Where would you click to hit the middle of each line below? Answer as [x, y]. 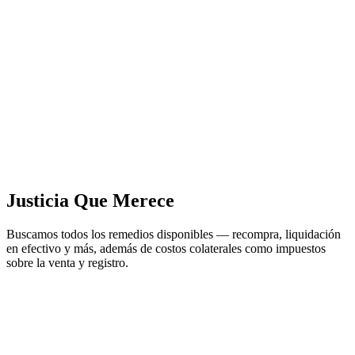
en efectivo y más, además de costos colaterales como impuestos [166, 248]
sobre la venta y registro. [67, 262]
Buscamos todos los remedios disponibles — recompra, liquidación [174, 234]
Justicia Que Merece [90, 200]
